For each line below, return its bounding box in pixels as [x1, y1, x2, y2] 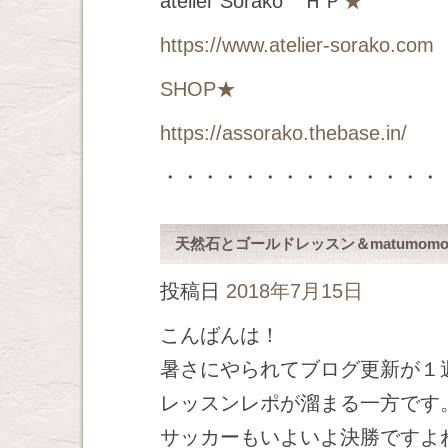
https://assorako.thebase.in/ [160, 122, 407, 144]
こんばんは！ [160, 324, 280, 346]
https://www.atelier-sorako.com [160, 34, 434, 56]
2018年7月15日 [226, 280, 363, 302]
